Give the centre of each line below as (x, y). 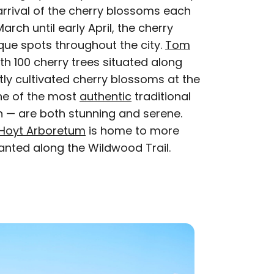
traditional (161, 96)
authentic (106, 96)
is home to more (132, 131)
